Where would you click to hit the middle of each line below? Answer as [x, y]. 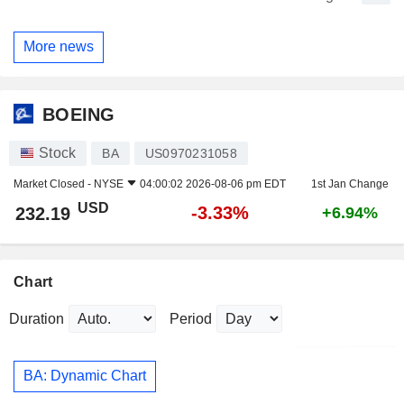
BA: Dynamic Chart [85, 376]
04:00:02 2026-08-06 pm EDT [213, 184]
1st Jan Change [349, 184]
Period [191, 318]
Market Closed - [54, 184]
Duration [37, 318]
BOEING [79, 115]
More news [59, 47]
